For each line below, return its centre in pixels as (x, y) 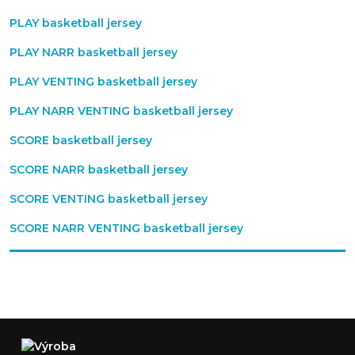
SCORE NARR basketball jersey (99, 170)
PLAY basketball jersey (76, 23)
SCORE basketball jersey (81, 140)
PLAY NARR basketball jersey (94, 52)
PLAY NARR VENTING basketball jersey (121, 111)
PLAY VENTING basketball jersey (103, 82)
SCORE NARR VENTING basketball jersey (126, 228)
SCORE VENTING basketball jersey (109, 199)
